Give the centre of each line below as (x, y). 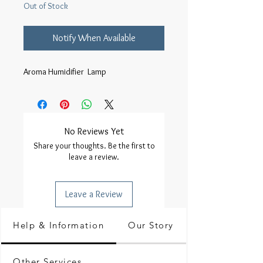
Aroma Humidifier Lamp (65, 72)
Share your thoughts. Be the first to (94, 146)
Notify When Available (94, 38)
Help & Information (58, 225)
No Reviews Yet (94, 131)
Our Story (151, 225)
